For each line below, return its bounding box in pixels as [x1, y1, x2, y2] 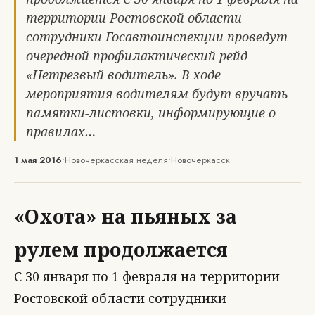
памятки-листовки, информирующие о [26, 104, 276, 121]
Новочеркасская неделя [65, 153, 168, 167]
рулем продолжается [14, 236, 228, 262]
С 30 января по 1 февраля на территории [14, 268, 280, 285]
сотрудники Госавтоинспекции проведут [26, 28, 288, 45]
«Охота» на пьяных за [14, 203, 237, 229]
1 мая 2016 [14, 153, 62, 167]
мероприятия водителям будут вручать [26, 85, 288, 102]
